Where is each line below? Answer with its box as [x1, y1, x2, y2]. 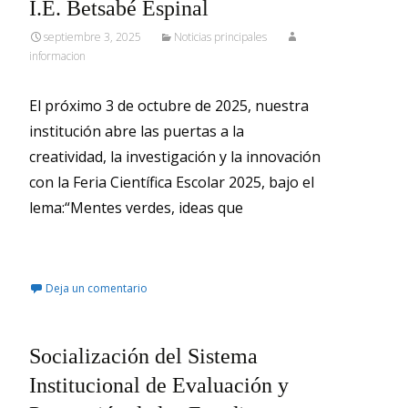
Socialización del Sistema [29, 344, 258, 368]
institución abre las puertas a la [29, 121, 244, 141]
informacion [29, 48, 86, 64]
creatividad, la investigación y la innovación [29, 147, 321, 167]
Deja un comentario [46, 280, 148, 296]
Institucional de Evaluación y [29, 373, 289, 397]
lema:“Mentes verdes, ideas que [29, 198, 243, 218]
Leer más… [29, 234, 108, 254]
